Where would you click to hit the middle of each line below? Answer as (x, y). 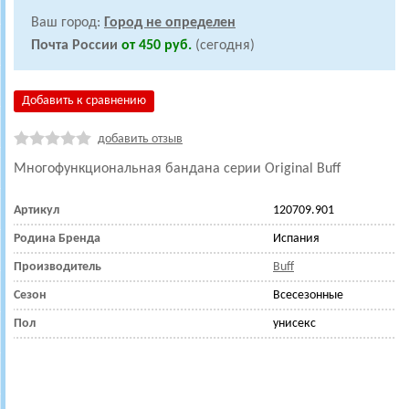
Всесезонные (308, 295)
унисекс (294, 324)
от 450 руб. (158, 46)
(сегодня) (225, 46)
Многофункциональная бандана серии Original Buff (177, 169)
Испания (296, 239)
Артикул (37, 210)
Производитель (58, 267)
